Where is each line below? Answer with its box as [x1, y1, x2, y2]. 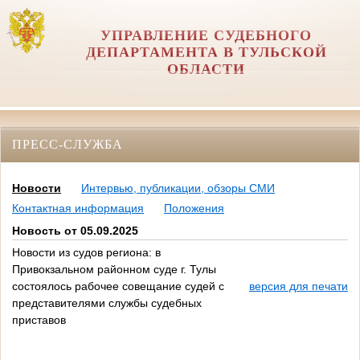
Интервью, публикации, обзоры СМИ [81, 182, 275, 195]
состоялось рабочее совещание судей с [12, 280, 224, 293]
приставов [12, 313, 66, 327]
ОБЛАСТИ [167, 61, 246, 77]
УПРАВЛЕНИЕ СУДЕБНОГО [100, 27, 313, 43]
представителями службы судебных [12, 297, 202, 310]
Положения [164, 202, 224, 215]
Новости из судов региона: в [12, 246, 161, 260]
